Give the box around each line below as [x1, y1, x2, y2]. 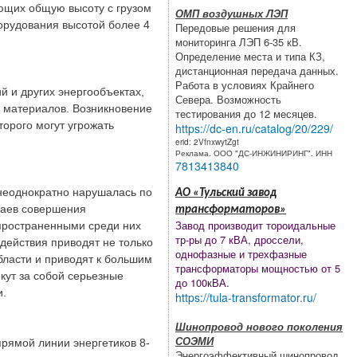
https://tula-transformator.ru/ [175, 288, 316, 305]
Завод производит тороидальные [175, 217, 335, 233]
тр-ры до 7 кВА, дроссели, [175, 231, 304, 247]
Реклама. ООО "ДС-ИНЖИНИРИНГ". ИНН [175, 146, 332, 159]
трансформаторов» [175, 203, 286, 216]
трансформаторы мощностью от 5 [175, 260, 340, 276]
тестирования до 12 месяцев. [175, 105, 317, 121]
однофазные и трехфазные [175, 245, 307, 261]
